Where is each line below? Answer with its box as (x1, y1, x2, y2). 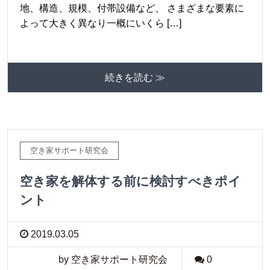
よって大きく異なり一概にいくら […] (20, 17, 181, 28)
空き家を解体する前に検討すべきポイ (20, 174, 241, 188)
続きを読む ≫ (105, 72, 165, 83)
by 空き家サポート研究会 (58, 254, 168, 265)
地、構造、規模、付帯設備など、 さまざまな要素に (20, 2, 244, 13)
